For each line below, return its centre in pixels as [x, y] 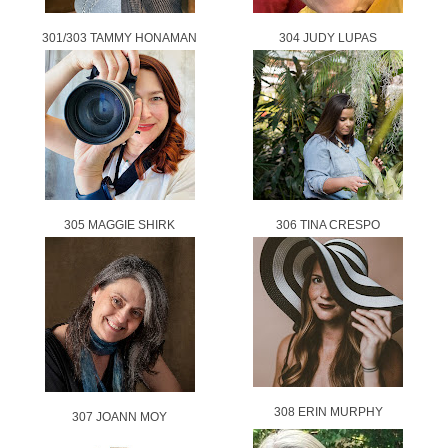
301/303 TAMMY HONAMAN [120, 37]
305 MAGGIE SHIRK [120, 224]
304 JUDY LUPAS [328, 37]
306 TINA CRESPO [328, 224]
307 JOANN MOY [120, 416]
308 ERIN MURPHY [328, 411]
